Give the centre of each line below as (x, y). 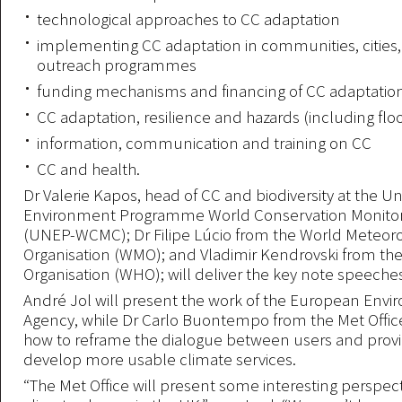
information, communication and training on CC (204, 143)
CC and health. (88, 169)
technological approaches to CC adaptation (188, 19)
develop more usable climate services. (160, 359)
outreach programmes (117, 65)
